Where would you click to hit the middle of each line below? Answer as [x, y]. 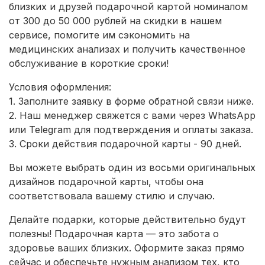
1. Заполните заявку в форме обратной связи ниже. [131, 101]
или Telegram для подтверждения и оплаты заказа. [131, 130]
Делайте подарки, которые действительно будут [127, 220]
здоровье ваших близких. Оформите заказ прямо [127, 248]
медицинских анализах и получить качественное [127, 49]
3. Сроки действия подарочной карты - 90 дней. [125, 144]
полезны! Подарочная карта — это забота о [114, 234]
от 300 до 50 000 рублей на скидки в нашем [115, 21]
